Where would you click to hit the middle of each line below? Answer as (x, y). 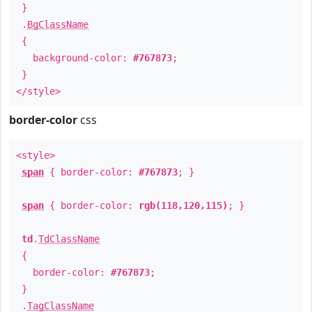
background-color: (75, 58)
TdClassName (69, 239)
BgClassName (58, 24)
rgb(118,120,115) (183, 205)
